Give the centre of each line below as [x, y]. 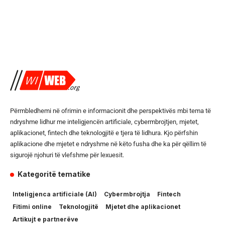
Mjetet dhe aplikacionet [143, 207]
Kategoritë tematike [54, 174]
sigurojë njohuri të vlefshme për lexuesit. [67, 155]
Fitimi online [32, 207]
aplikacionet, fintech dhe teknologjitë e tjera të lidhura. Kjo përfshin [104, 133]
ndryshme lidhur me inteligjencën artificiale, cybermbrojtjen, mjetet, [104, 122]
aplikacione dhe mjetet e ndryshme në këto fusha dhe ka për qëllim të [108, 144]
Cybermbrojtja [127, 194]
